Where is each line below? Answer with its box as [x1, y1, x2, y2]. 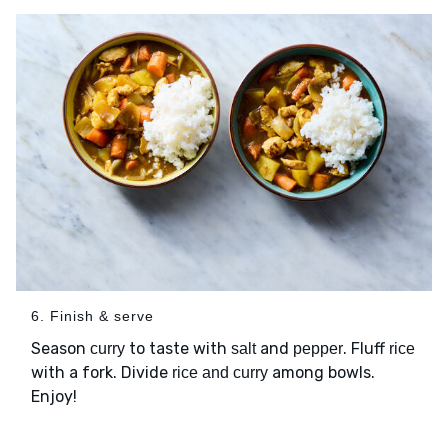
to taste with [125, 339, 231, 359]
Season [31, 339, 90, 359]
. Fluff [343, 339, 389, 359]
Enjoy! [31, 387, 77, 407]
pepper [293, 340, 343, 358]
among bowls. [268, 363, 375, 383]
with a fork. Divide [31, 363, 172, 383]
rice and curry [172, 364, 268, 382]
